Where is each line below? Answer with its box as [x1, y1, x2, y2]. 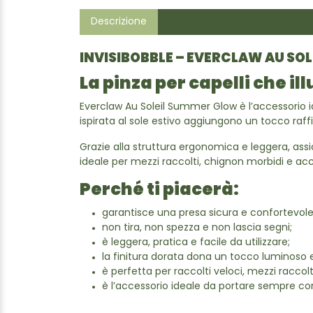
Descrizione [91, 17, 147, 27]
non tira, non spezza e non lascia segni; [102, 223, 292, 233]
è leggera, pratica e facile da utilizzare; [102, 238, 290, 248]
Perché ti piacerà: [80, 182, 239, 199]
